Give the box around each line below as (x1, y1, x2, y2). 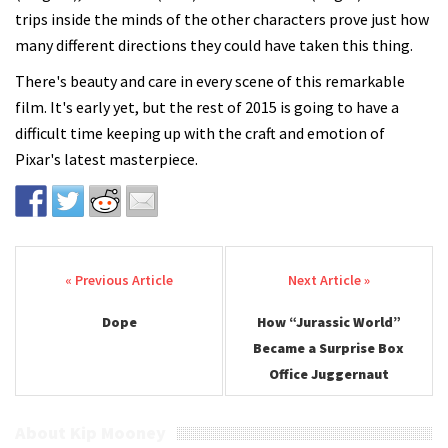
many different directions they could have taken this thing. (15, 35, 413, 55)
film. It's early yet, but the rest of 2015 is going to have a (15, 97, 399, 117)
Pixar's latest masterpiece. (15, 149, 198, 169)
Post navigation (15, 263, 210, 301)
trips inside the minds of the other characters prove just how (15, 9, 429, 29)
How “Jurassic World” (256, 313, 401, 331)
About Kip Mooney (15, 421, 166, 444)
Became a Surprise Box (253, 339, 405, 357)
